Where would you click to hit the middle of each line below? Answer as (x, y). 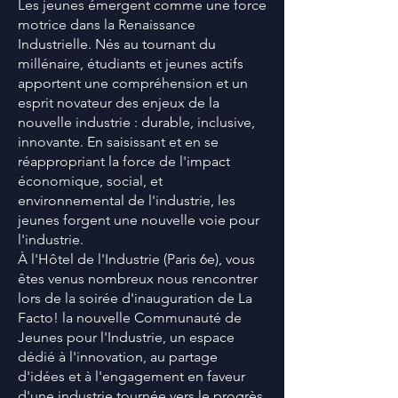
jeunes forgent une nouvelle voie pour (139, 220)
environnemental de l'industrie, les (127, 200)
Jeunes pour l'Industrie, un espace (126, 337)
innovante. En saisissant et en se (118, 142)
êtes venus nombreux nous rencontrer (138, 279)
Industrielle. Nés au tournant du (117, 44)
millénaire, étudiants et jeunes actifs (131, 64)
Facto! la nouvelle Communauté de (130, 318)
